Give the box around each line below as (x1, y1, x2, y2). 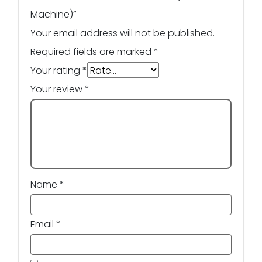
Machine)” (30, 7, 76, 21)
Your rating (30, 63, 82, 77)
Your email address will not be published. (30, 26, 215, 40)
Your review (30, 82, 85, 96)
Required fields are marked (30, 44, 154, 58)
